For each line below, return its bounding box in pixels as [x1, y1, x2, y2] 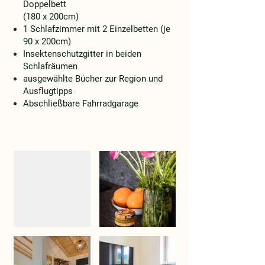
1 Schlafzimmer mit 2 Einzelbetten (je [23, 24, 170, 34]
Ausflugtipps [23, 86, 73, 96]
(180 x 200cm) [23, 11, 79, 22]
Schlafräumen [23, 61, 77, 72]
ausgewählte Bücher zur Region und [23, 73, 163, 84]
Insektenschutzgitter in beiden [23, 49, 141, 59]
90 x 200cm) [23, 36, 71, 47]
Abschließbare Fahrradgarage [23, 98, 138, 109]
